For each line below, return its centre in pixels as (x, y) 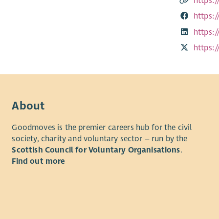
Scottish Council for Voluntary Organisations (96, 150)
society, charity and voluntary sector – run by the (100, 139)
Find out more (39, 161)
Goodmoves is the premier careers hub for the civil (102, 127)
